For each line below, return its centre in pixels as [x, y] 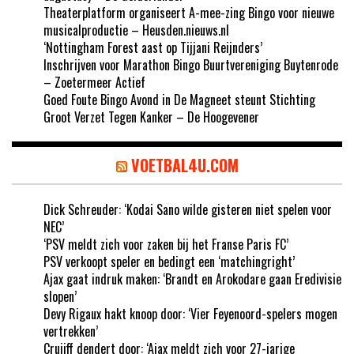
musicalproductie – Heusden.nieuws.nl [136, 30]
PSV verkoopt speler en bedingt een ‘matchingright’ [169, 261]
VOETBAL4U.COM [185, 165]
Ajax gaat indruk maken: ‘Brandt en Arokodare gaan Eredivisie [192, 279]
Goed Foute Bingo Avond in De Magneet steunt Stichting [179, 99]
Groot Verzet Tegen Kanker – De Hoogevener [151, 117]
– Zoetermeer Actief [94, 82]
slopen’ [60, 296]
